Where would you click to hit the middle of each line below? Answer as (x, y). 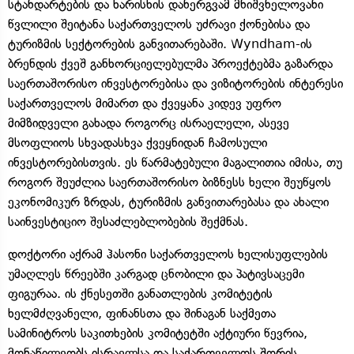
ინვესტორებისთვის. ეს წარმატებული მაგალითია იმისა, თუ (175, 162)
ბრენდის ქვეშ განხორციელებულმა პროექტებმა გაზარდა (170, 63)
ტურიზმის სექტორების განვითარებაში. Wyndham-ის (160, 43)
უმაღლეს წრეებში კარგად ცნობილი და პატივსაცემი (156, 273)
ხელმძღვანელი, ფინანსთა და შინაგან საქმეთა (142, 313)
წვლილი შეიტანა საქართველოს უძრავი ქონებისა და (159, 24)
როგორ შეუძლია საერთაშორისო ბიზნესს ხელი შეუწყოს (169, 182)
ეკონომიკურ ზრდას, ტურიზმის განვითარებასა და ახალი (168, 201)
